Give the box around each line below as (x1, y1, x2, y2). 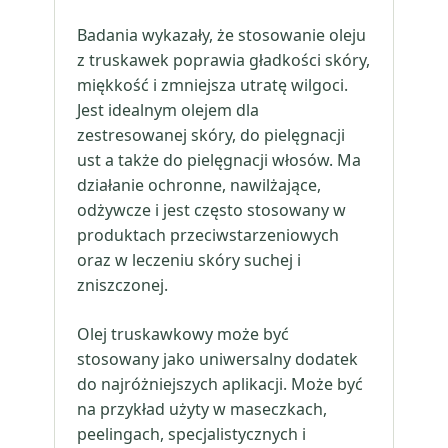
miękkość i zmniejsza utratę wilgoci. (77, 74, 348, 96)
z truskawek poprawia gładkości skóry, (77, 49, 370, 71)
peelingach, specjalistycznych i (77, 423, 306, 445)
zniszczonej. (77, 274, 168, 296)
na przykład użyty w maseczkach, (77, 398, 327, 420)
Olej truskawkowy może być (77, 323, 289, 345)
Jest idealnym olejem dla (77, 99, 259, 121)
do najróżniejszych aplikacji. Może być (77, 373, 363, 395)
